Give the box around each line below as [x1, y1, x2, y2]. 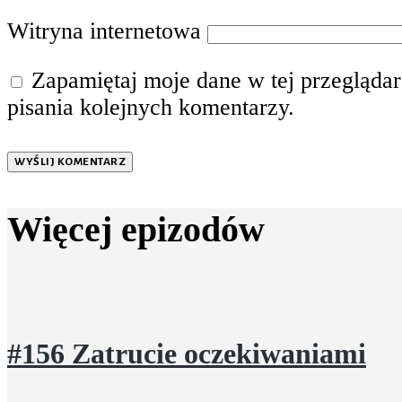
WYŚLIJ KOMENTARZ [14, 155, 126, 168]
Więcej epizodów [7, 209, 265, 250]
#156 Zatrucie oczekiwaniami [7, 337, 366, 371]
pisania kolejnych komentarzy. [7, 94, 294, 121]
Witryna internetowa [7, 17, 201, 44]
